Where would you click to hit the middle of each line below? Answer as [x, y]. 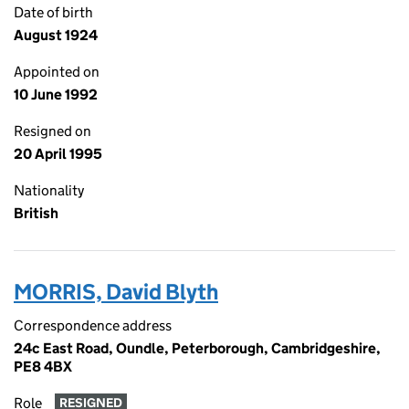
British [36, 213]
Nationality [49, 190]
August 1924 [56, 35]
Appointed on [57, 72]
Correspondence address [93, 325]
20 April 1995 [58, 154]
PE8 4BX [43, 367]
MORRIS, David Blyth [116, 292]
